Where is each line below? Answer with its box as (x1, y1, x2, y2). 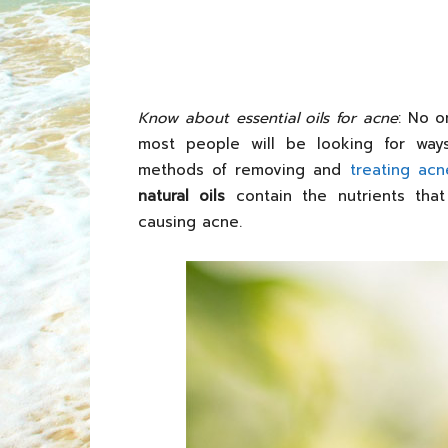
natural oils (138, 185, 226, 207)
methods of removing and (138, 159, 350, 181)
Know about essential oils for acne (138, 107, 398, 129)
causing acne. (138, 211, 242, 233)
